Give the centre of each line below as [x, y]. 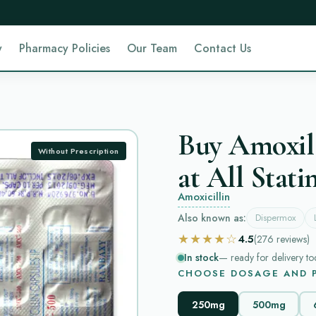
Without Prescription [78, 151]
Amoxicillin [204, 197]
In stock [201, 257]
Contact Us [223, 48]
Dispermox [275, 218]
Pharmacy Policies [65, 48]
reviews [292, 239]
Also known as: [212, 218]
